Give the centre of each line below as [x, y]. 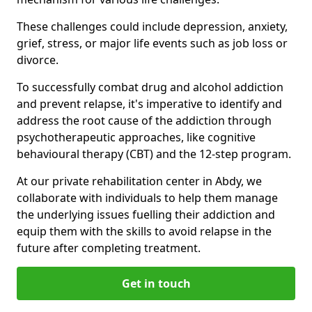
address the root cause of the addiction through [144, 120]
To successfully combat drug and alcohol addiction [150, 87]
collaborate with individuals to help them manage [147, 197]
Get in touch [156, 283]
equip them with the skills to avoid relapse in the [144, 231]
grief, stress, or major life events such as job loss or [152, 43]
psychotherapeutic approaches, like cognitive [136, 137]
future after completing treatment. [109, 248]
